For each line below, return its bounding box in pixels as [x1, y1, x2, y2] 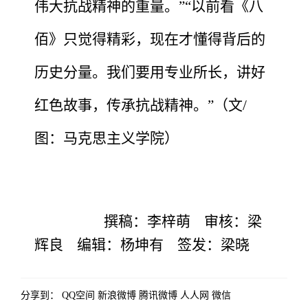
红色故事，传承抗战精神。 [34, 96, 208, 113]
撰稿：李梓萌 [63, 212, 190, 230]
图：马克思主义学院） [34, 129, 179, 146]
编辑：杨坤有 [77, 236, 164, 253]
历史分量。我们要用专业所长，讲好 [34, 63, 265, 80]
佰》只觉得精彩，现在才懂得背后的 [34, 30, 265, 47]
